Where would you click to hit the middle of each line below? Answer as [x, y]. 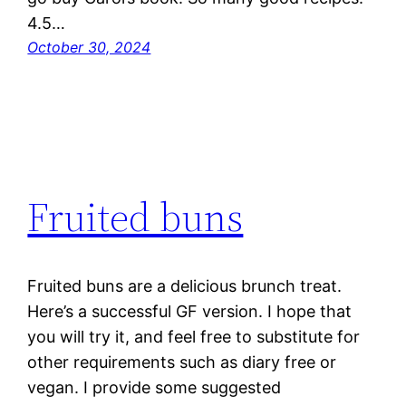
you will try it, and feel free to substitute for [194, 337]
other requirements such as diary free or [182, 362]
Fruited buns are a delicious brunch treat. [185, 286]
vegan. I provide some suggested [155, 388]
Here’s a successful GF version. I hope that [190, 312]
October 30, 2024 [89, 48]
